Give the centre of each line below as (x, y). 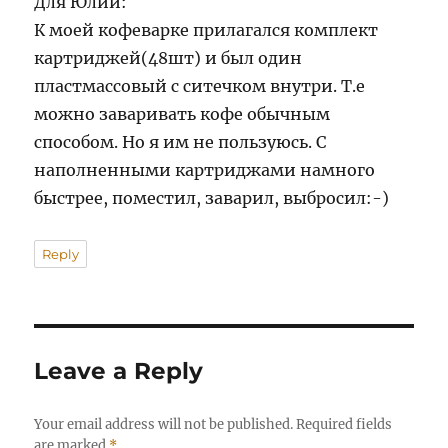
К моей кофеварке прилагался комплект (206, 30)
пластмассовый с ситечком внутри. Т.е (200, 86)
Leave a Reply (119, 371)
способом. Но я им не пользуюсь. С (180, 142)
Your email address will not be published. (164, 425)
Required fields (344, 425)
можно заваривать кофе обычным (182, 114)
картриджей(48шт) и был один (168, 58)
